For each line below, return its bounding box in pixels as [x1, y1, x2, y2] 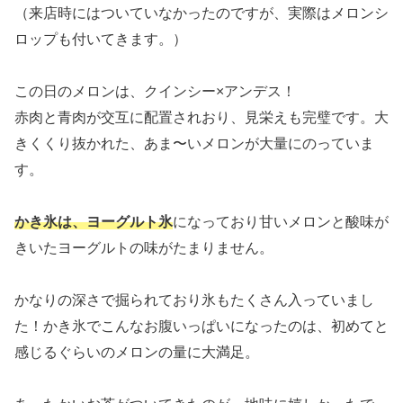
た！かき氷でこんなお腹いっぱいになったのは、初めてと [14, 318, 389, 334]
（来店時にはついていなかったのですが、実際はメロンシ [14, 4, 389, 21]
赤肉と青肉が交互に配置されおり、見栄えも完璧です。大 [14, 109, 389, 125]
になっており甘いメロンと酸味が [173, 213, 389, 229]
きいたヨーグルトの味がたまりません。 [14, 239, 273, 255]
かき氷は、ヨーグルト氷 [14, 213, 173, 229]
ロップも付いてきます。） [14, 31, 187, 47]
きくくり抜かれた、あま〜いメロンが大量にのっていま [14, 135, 374, 151]
